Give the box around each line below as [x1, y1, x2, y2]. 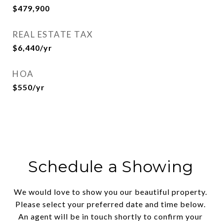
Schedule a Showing [28, 157, 193, 176]
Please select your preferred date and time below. [15, 199, 206, 209]
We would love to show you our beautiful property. [14, 187, 207, 196]
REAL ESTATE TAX [12, 29, 93, 39]
